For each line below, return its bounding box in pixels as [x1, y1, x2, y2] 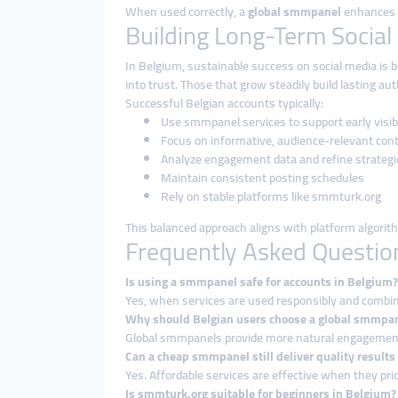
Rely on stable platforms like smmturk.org [161, 185, 381, 208]
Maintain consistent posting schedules [161, 166, 364, 189]
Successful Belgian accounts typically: [125, 92, 323, 115]
